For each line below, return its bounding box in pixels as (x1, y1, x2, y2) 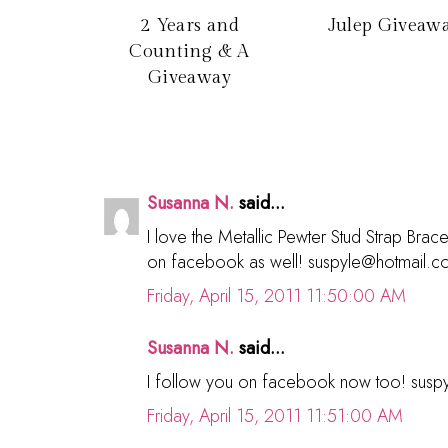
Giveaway (148, 66, 231, 88)
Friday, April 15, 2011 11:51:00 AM (147, 402, 403, 429)
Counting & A (129, 40, 250, 62)
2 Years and (140, 14, 239, 36)
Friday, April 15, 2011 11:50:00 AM (147, 282, 406, 309)
